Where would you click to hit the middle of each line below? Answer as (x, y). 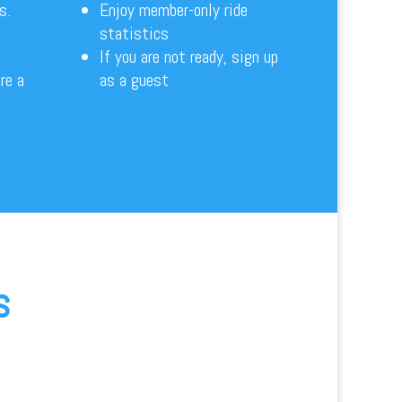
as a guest (134, 80)
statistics (134, 34)
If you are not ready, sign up (188, 57)
